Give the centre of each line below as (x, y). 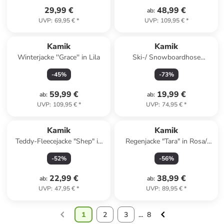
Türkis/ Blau (59, 151)
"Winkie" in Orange (166, 67)
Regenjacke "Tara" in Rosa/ (166, 141)
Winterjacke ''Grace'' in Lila (59, 57)
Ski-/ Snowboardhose (166, 57)
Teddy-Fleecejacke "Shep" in (59, 141)
